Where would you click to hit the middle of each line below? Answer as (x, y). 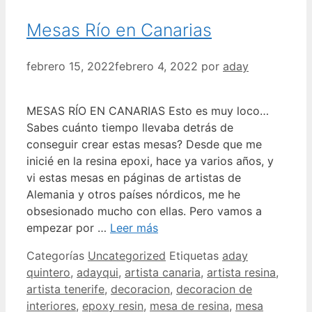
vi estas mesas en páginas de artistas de (134, 178)
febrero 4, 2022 (156, 67)
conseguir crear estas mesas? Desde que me (144, 145)
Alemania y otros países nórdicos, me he (133, 195)
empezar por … (68, 228)
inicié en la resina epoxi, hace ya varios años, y (150, 161)
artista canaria (163, 273)
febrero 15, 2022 (71, 67)
